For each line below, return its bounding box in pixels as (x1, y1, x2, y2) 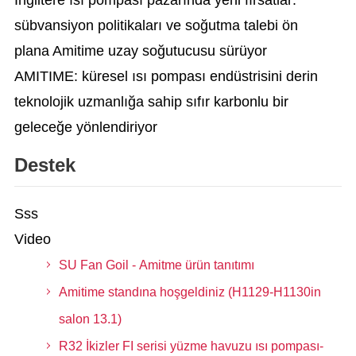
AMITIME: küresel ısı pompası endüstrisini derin (14, 68, 318, 84)
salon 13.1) (58, 312, 122, 326)
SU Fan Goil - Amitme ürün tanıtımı (58, 258, 254, 272)
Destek (14, 154, 75, 176)
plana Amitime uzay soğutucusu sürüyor (14, 43, 267, 59)
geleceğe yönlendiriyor (14, 119, 157, 135)
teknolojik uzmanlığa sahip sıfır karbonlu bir (14, 94, 288, 110)
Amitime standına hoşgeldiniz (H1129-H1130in (58, 285, 321, 299)
